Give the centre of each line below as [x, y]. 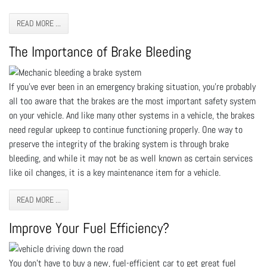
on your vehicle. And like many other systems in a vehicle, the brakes [132, 115]
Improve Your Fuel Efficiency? [89, 228]
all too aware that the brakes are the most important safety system [132, 101]
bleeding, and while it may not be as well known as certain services [131, 158]
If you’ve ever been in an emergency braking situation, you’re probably [132, 86]
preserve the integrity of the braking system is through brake [119, 144]
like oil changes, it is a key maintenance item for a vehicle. [115, 172]
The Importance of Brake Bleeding [100, 51]
